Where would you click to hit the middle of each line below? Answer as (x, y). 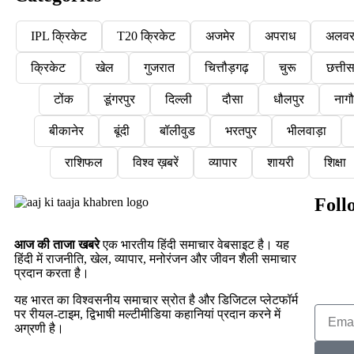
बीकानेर (66, 130)
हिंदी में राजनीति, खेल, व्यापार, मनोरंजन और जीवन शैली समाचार (155, 258)
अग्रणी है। (39, 328)
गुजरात (159, 67)
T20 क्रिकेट (146, 36)
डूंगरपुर (119, 99)
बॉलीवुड (177, 130)
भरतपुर (241, 130)
